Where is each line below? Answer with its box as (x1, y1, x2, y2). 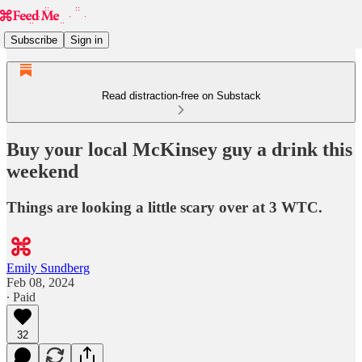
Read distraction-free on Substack (101, 90, 261, 102)
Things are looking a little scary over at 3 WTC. (6, 198, 322, 216)
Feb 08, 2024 (6, 275, 74, 289)
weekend (6, 160, 78, 182)
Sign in (70, 33, 103, 46)
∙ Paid (6, 289, 36, 304)
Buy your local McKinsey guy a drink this (6, 138, 352, 160)
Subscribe (11, 33, 57, 46)
